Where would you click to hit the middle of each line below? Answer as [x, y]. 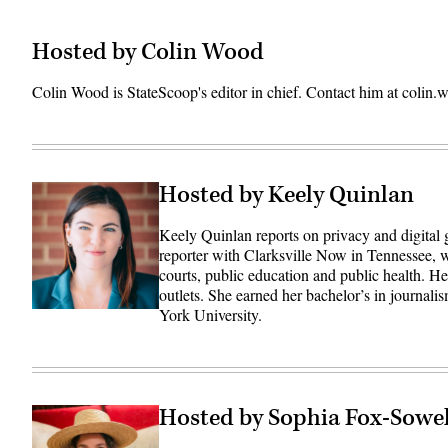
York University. [211, 315]
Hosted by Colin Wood [148, 52]
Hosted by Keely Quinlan [287, 195]
